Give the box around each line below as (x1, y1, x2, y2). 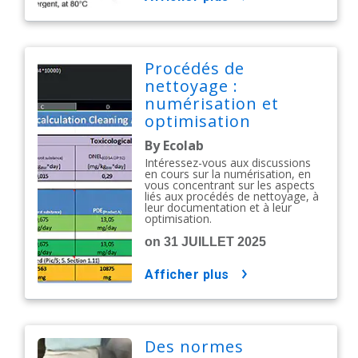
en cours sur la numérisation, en (145, 166, 312, 182)
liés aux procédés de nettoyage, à (145, 189, 320, 205)
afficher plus (153, 267, 229, 283)
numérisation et (145, 93, 280, 115)
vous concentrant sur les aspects (145, 177, 316, 193)
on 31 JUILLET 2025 (145, 235, 267, 249)
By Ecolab (145, 137, 205, 155)
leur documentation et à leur (145, 200, 292, 216)
